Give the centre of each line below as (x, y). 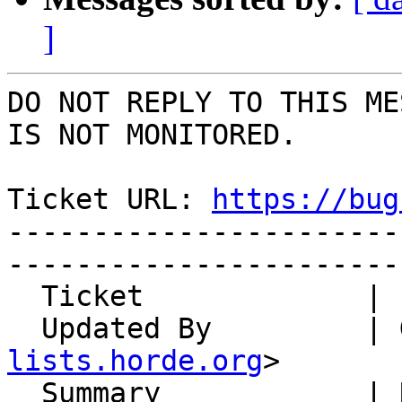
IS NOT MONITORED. (152, 135)
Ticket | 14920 (24, 297)
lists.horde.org (135, 361)
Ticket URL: (109, 200)
